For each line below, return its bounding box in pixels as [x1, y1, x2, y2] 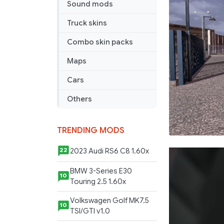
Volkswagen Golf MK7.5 [70, 196, 149, 205]
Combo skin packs [67, 37, 133, 47]
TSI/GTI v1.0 [70, 206, 110, 216]
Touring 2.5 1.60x [70, 177, 126, 186]
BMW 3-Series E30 [70, 166, 132, 176]
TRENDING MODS [57, 125, 124, 136]
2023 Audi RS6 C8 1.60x [70, 146, 149, 155]
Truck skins [67, 18, 107, 28]
